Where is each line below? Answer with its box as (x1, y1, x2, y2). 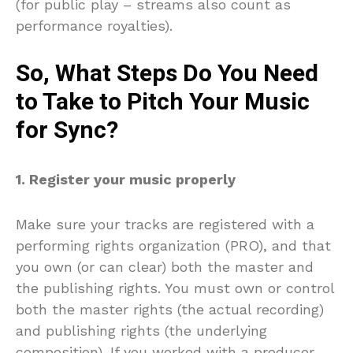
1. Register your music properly (16, 170, 236, 188)
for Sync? (16, 113, 118, 148)
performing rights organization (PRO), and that (16, 236, 331, 254)
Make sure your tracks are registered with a (16, 215, 314, 232)
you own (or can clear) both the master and (16, 258, 314, 275)
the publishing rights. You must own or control (16, 279, 334, 296)
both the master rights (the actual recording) (16, 300, 324, 318)
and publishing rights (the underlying (16, 321, 267, 339)
